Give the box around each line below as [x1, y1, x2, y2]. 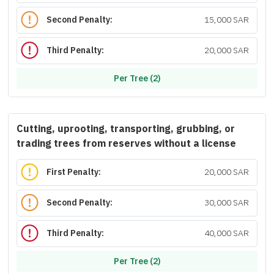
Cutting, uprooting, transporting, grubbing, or [17, 122, 235, 136]
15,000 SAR [204, 13, 249, 27]
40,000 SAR [204, 227, 249, 240]
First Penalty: [46, 166, 102, 179]
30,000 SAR [204, 196, 249, 210]
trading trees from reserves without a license [17, 136, 236, 151]
